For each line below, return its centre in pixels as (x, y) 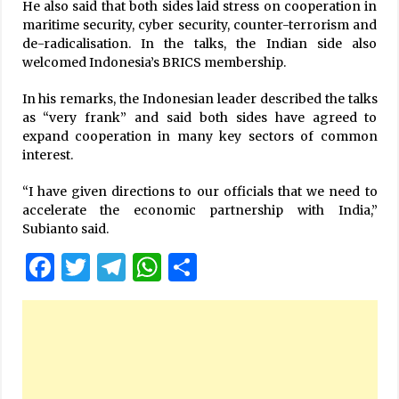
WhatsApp (233, 267)
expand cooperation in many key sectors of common (199, 136)
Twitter (142, 267)
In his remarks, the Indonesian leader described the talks (199, 98)
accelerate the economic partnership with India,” (199, 210)
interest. (47, 155)
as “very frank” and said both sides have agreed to (199, 117)
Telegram (191, 267)
